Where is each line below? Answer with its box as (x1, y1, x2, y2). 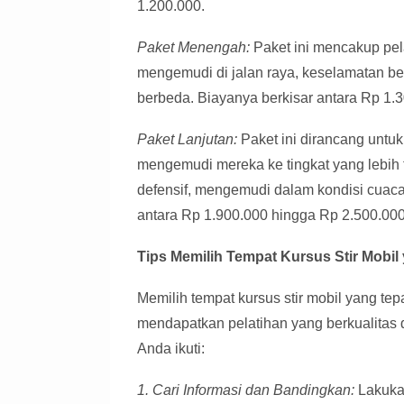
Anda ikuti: (137, 341, 205, 356)
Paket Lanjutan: (137, 132, 237, 147)
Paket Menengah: (137, 40, 250, 55)
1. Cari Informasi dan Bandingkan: (137, 382, 354, 398)
